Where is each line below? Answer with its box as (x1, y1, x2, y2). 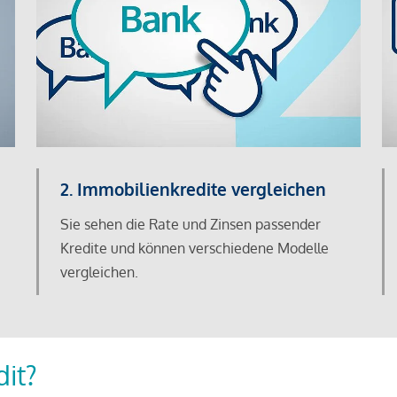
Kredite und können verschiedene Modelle (59, 239, 329, 258)
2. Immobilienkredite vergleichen (59, 178, 326, 200)
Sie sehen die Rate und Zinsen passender (59, 215, 321, 234)
